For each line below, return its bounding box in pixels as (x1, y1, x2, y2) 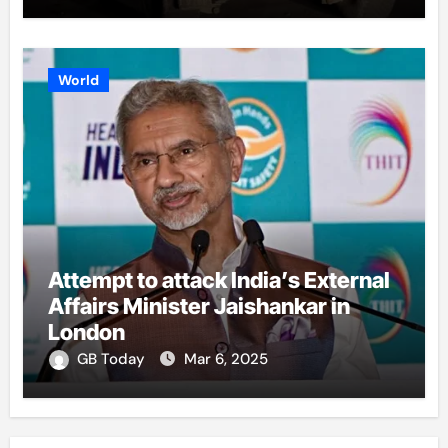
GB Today (76, 348, 149, 369)
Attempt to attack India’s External (47, 266, 390, 293)
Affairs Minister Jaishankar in (47, 292, 350, 319)
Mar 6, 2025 (183, 348, 268, 369)
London (47, 318, 125, 345)
